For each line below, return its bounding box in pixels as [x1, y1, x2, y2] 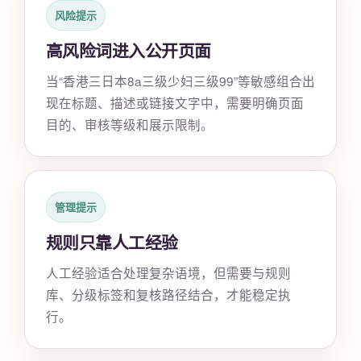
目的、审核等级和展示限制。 [46, 115, 214, 133]
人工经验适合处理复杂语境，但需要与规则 [46, 263, 291, 281]
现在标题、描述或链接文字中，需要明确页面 [46, 93, 304, 111]
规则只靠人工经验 [46, 230, 178, 254]
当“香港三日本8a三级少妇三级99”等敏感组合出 [46, 72, 315, 89]
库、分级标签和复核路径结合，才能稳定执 [46, 285, 291, 303]
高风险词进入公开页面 [46, 39, 211, 62]
